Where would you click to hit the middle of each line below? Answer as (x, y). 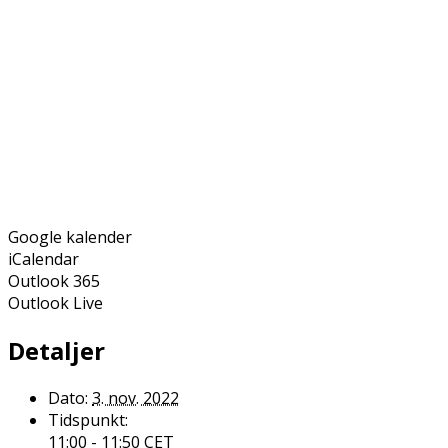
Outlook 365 (54, 280)
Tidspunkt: (88, 419)
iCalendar (43, 258)
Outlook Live (55, 302)
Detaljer (56, 350)
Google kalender (70, 236)
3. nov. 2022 (135, 397)
